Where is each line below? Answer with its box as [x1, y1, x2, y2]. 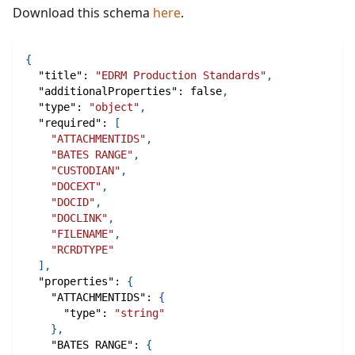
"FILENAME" [51, 227, 114, 241]
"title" [38, 69, 82, 82]
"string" [114, 307, 165, 320]
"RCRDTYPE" [51, 243, 114, 257]
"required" [38, 116, 101, 130]
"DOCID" [51, 196, 95, 209]
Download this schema [13, 4, 153, 22]
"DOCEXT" [51, 180, 101, 193]
